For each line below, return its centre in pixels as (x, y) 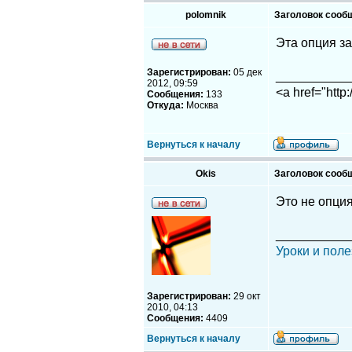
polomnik (206, 15)
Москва (201, 105)
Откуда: (165, 105)
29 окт (246, 296)
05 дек (246, 72)
